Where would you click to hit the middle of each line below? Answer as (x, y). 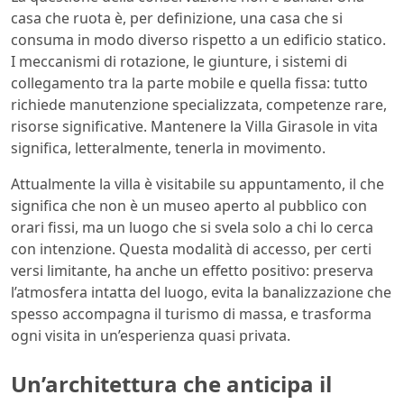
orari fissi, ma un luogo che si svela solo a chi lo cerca (192, 228)
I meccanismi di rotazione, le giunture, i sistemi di (179, 62)
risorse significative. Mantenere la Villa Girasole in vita (194, 127)
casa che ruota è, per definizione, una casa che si (177, 18)
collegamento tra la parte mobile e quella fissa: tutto (189, 83)
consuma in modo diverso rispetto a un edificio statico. (198, 40)
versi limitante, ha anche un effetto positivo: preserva (192, 271)
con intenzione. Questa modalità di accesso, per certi (191, 249)
